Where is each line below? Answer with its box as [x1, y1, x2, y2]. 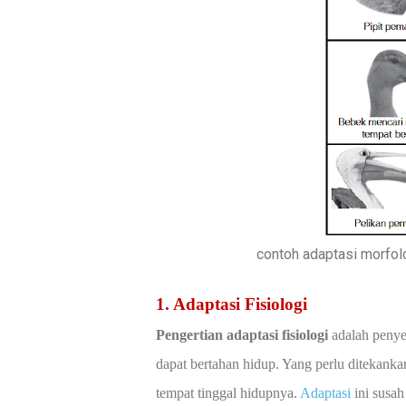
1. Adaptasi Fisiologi [156, 294, 307, 314]
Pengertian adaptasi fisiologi [156, 326, 328, 343]
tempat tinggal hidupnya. [156, 384, 300, 401]
